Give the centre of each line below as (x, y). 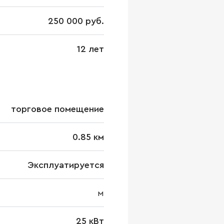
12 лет (90, 49)
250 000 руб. (76, 21)
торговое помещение (57, 109)
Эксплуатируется (66, 165)
